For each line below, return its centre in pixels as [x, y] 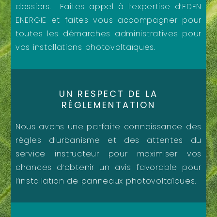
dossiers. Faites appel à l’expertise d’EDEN [108, 7]
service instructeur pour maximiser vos [108, 154]
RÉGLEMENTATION [108, 105]
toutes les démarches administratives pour [108, 34]
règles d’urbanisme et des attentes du [108, 140]
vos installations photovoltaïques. [87, 47]
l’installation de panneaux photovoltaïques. [106, 181]
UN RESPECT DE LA [108, 94]
